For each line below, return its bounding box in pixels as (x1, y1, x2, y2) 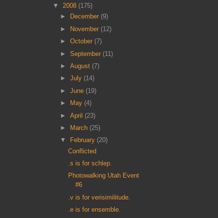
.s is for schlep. (68, 159, 112, 167)
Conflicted (68, 147, 97, 155)
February (70, 136, 97, 144)
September (70, 50, 103, 57)
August (70, 62, 92, 70)
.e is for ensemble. (68, 206, 121, 214)
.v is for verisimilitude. (68, 193, 131, 201)
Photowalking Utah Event (68, 172, 140, 180)
